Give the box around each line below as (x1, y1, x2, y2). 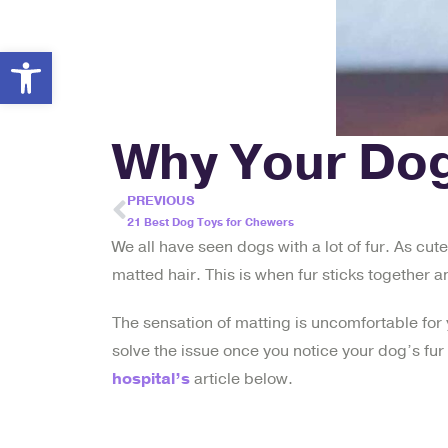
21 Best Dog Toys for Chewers (127, 214, 294, 230)
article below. (190, 367, 293, 390)
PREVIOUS (127, 191, 195, 210)
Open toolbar (9, 39, 215, 82)
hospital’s (112, 367, 190, 390)
